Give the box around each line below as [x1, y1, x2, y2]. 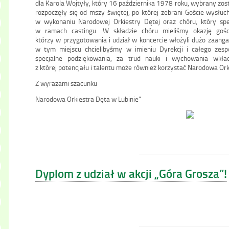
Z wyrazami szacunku [35, 78, 97, 88]
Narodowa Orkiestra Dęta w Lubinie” [35, 94, 141, 104]
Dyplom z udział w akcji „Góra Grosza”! [35, 165, 227, 181]
